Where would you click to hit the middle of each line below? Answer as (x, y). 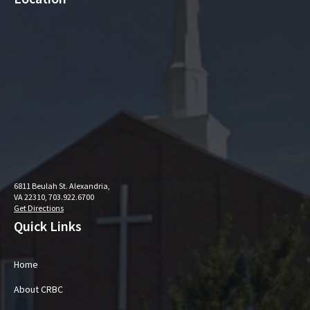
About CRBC (38, 289)
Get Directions (39, 208)
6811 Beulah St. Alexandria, (62, 186)
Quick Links (48, 226)
